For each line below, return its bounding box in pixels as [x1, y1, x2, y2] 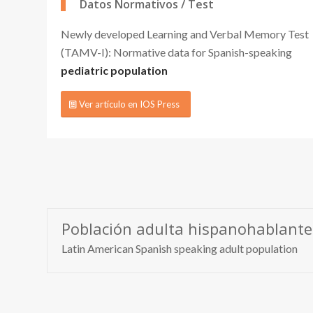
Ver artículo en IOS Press [79, 99, 180, 110]
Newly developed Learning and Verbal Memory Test [61, 27, 309, 41]
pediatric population [61, 63, 168, 77]
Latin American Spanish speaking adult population [61, 241, 298, 255]
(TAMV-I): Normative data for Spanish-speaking [61, 45, 292, 59]
